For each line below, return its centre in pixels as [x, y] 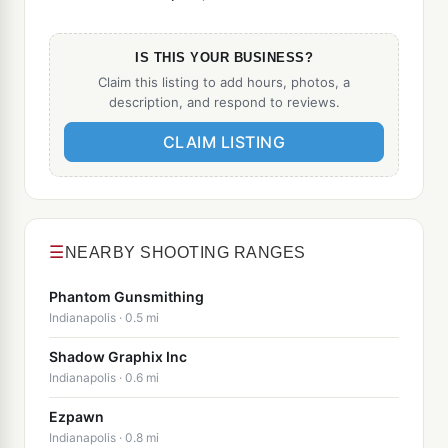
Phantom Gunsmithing [126, 296]
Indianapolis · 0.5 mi [104, 317]
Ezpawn [76, 416]
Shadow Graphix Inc [118, 356]
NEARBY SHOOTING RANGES [185, 252]
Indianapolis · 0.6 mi [104, 377]
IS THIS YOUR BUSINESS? [224, 57]
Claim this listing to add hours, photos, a [224, 81]
